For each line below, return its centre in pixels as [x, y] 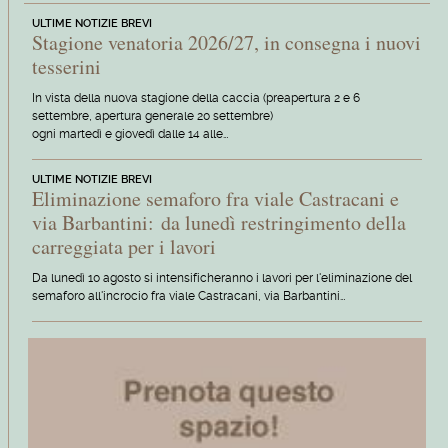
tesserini [66, 66]
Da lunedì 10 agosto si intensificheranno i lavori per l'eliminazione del [221, 277]
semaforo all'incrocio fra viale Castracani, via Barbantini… [188, 295]
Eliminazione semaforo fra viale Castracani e [215, 198]
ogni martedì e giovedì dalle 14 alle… [129, 133]
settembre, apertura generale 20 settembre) [152, 115]
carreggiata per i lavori [123, 246]
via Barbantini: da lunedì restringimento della [218, 222]
